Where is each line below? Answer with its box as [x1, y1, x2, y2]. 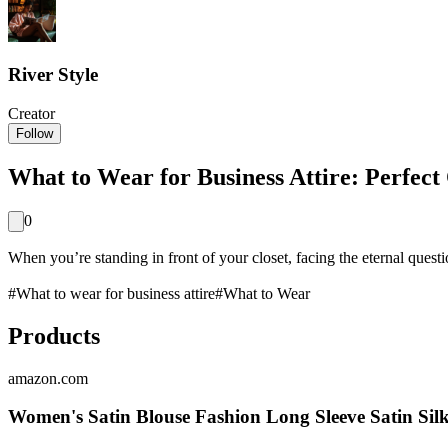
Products [8, 322, 100, 349]
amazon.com [8, 369, 88, 387]
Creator [8, 104, 55, 122]
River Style [8, 64, 98, 86]
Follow [16, 125, 53, 141]
